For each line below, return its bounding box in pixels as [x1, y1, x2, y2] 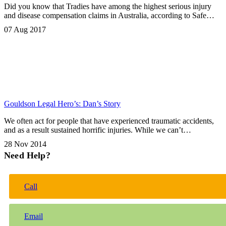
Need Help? [4, 150, 50, 161]
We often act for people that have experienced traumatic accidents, [4, 117, 214, 126]
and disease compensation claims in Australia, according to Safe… [4, 11, 214, 20]
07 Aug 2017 [4, 25, 46, 34]
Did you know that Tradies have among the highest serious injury [4, 2, 211, 11]
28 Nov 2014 [4, 140, 46, 149]
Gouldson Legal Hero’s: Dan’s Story [4, 99, 121, 108]
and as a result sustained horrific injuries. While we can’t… [4, 126, 191, 135]
